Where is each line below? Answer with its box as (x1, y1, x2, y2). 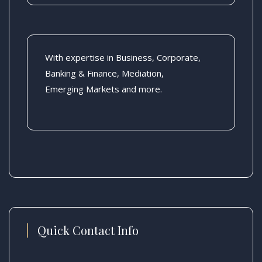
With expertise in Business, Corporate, (45, 51, 201, 63)
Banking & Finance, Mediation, (45, 67, 164, 79)
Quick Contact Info (37, 222, 139, 238)
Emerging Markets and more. (45, 82, 162, 95)
